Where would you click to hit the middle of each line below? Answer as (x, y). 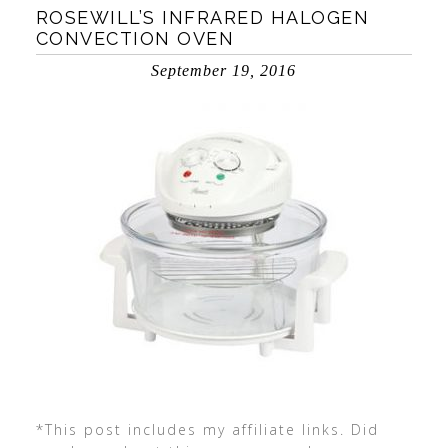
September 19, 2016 (224, 70)
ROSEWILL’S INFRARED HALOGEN (202, 17)
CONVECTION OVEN (135, 38)
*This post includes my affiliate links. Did (207, 429)
